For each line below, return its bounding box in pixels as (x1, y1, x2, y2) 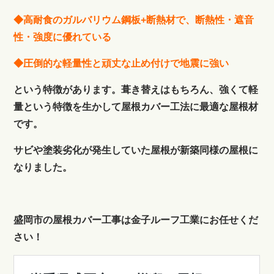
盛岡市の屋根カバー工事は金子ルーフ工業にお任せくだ (13, 215, 259, 226)
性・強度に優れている (13, 32, 112, 43)
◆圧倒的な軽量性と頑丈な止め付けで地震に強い (13, 58, 229, 69)
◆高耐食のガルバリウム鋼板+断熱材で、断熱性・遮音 (13, 15, 254, 26)
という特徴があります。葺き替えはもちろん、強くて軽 (13, 84, 259, 95)
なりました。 (13, 162, 73, 173)
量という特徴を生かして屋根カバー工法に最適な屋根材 (13, 102, 259, 113)
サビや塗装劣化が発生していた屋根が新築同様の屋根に (13, 145, 259, 156)
